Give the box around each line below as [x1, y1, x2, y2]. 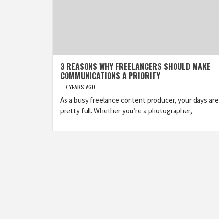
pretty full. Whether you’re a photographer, [60, 106, 192, 115]
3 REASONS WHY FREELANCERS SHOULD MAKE [60, 61, 211, 72]
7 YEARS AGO [65, 83, 95, 91]
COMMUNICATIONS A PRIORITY [60, 70, 160, 82]
